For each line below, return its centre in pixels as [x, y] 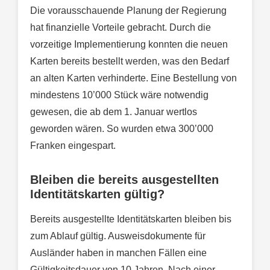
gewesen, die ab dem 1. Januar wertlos [114, 112]
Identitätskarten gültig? [97, 194]
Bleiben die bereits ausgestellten [124, 180]
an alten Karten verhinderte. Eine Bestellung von [133, 78]
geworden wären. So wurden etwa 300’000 [122, 129]
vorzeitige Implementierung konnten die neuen [129, 45]
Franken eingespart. [73, 146]
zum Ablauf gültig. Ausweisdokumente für [118, 236]
